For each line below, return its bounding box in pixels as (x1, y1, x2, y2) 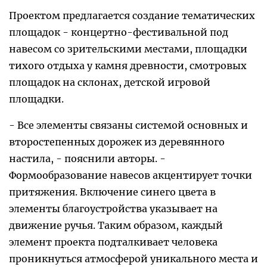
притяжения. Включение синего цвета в (9, 186, 216, 198)
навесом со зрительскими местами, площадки (9, 43, 247, 55)
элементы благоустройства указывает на (9, 203, 218, 215)
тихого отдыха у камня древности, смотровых (9, 60, 247, 72)
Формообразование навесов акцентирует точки (9, 169, 252, 182)
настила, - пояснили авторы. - (9, 153, 166, 165)
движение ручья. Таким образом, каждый (9, 219, 223, 232)
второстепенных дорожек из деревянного (9, 136, 225, 148)
